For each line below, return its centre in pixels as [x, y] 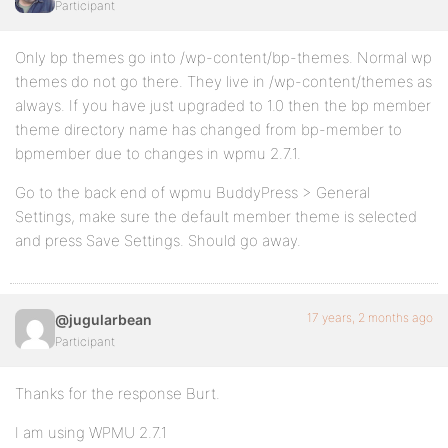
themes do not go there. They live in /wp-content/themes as [223, 81]
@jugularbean [103, 319]
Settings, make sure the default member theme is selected [216, 216]
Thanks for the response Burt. [117, 393]
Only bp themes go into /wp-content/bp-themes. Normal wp [223, 57]
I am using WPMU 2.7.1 [91, 432]
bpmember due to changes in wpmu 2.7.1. [158, 153]
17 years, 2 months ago [370, 317]
